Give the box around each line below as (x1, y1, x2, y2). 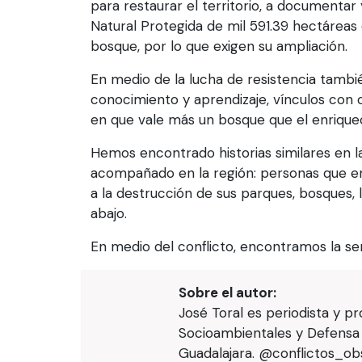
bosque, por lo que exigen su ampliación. (90, 37, 347, 56)
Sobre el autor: (178, 284, 276, 302)
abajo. (90, 204, 127, 223)
